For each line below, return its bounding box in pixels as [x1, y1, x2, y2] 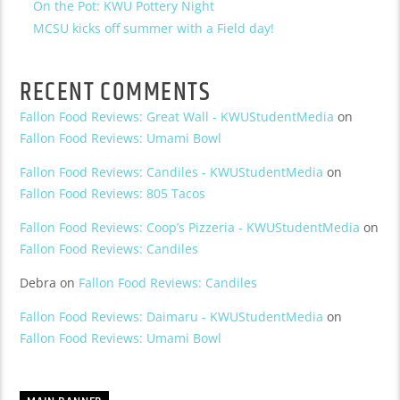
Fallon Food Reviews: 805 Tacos [20, 184, 206, 202]
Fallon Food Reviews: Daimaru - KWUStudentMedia [20, 307, 324, 325]
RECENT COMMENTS [20, 72, 212, 112]
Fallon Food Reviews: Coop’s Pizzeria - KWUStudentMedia [20, 218, 361, 236]
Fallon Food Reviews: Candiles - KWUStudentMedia [20, 162, 324, 180]
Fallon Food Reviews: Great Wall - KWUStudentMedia [20, 107, 335, 125]
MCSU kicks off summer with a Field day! [33, 19, 275, 37]
